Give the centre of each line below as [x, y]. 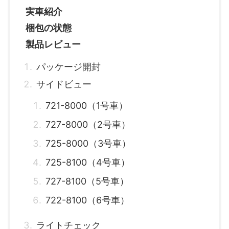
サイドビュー [64, 84]
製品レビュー [53, 44]
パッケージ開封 [68, 66]
